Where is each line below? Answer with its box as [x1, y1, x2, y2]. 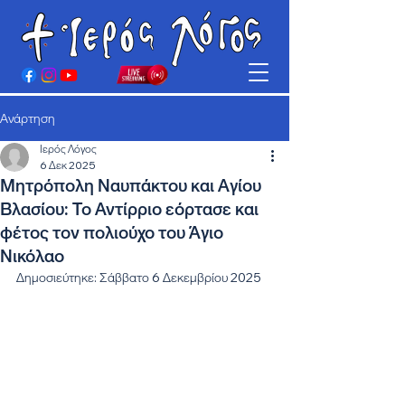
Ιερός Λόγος [40, 142, 97, 155]
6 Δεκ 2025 [40, 158, 96, 172]
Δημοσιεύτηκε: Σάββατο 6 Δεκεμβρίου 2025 [16, 269, 261, 286]
